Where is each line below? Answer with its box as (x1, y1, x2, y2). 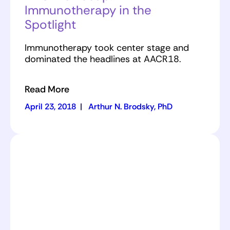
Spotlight (25, 16, 76, 32)
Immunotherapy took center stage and (25, 41, 189, 54)
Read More (25, 83, 69, 95)
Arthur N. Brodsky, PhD (88, 101, 172, 112)
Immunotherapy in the (25, 2, 151, 18)
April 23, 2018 (25, 101, 76, 112)
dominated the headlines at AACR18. (25, 52, 181, 65)
